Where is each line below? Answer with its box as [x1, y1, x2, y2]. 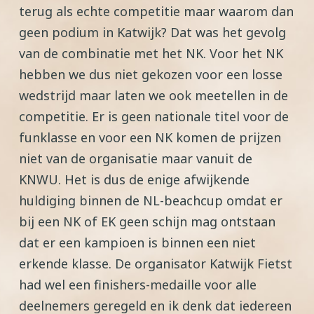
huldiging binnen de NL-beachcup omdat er [19, 192, 282, 209]
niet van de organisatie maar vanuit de [19, 150, 252, 167]
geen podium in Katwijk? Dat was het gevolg [19, 24, 286, 41]
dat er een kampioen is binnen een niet [19, 234, 256, 251]
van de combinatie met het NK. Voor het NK [19, 45, 283, 62]
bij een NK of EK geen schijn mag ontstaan [19, 213, 275, 230]
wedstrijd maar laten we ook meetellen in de [19, 87, 288, 104]
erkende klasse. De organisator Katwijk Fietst [19, 255, 292, 272]
